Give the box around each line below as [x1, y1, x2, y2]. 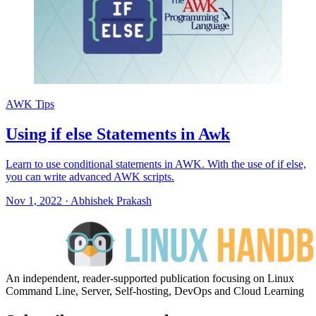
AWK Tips [6, 97, 54, 110]
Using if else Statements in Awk [6, 124, 230, 143]
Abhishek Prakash [71, 194, 152, 207]
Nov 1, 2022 [6, 194, 65, 207]
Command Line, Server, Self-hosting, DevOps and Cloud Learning [6, 284, 304, 297]
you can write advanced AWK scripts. [6, 170, 174, 183]
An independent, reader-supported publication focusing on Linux [6, 272, 294, 284]
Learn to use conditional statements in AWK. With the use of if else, [6, 157, 306, 170]
